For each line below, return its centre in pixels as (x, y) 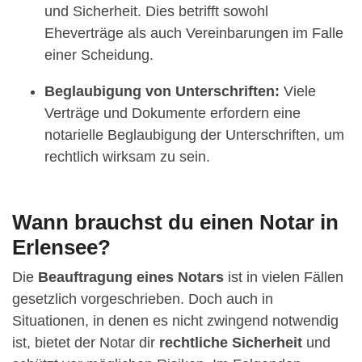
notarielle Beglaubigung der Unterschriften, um (194, 135)
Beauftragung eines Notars (131, 277)
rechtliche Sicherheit (231, 342)
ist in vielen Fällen (284, 277)
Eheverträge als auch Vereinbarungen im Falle (194, 33)
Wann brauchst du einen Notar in (175, 222)
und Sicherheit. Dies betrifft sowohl (156, 11)
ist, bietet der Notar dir (86, 342)
